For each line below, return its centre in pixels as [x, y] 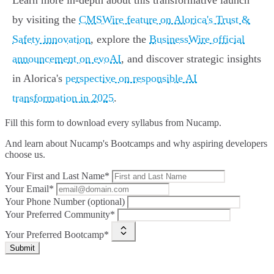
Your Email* [29, 189]
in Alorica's [39, 79]
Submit [22, 248]
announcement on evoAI [67, 59]
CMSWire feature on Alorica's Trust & [165, 20]
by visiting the [46, 20]
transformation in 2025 [63, 98]
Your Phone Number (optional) [65, 202]
